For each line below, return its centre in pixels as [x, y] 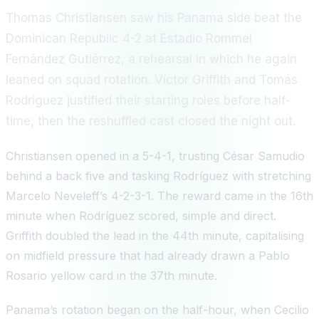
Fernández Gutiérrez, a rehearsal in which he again [151, 59]
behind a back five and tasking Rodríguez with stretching [158, 176]
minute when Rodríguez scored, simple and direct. [141, 215]
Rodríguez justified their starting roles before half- [148, 100]
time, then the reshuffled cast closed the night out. [151, 121]
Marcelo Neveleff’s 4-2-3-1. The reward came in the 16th [159, 195]
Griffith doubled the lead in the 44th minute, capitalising [155, 235]
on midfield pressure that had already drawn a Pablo [148, 255]
